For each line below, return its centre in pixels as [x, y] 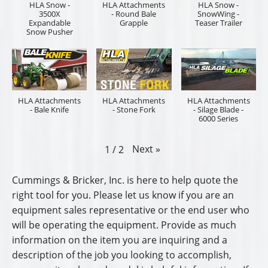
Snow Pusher [49, 31]
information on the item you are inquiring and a [120, 240]
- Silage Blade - [219, 110]
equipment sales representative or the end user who [131, 210]
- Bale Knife [50, 110]
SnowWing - [219, 13]
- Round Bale [134, 13]
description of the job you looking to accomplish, [122, 255]
